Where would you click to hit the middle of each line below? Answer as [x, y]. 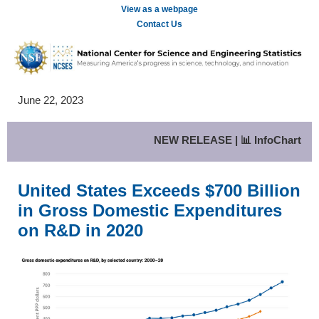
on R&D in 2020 [80, 230]
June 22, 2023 [51, 100]
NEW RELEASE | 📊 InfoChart [228, 140]
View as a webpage [159, 9]
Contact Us [159, 24]
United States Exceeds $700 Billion [159, 190]
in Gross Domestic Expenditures [150, 210]
